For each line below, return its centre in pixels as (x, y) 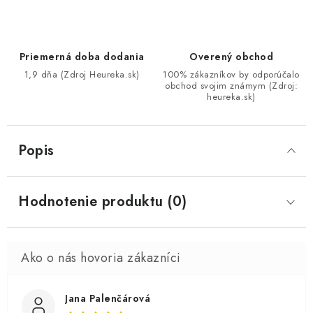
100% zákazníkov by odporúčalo (231, 74)
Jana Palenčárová (108, 298)
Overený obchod (231, 57)
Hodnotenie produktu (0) (103, 202)
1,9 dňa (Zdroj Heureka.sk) (82, 74)
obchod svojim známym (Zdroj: (231, 86)
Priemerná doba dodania (82, 57)
